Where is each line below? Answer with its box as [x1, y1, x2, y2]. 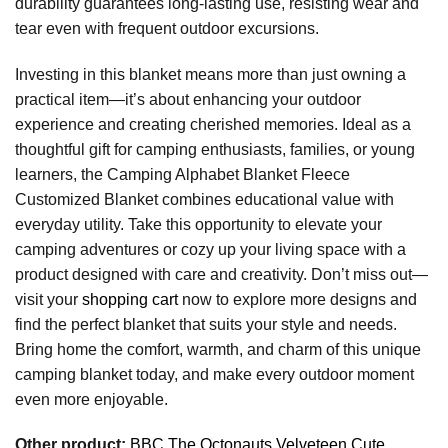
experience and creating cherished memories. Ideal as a [15, 115, 411, 133]
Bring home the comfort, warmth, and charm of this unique [15, 340, 421, 358]
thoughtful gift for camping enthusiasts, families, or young [15, 140, 415, 158]
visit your [15, 290, 82, 308]
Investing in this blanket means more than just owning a [15, 65, 406, 83]
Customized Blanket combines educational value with [15, 190, 394, 208]
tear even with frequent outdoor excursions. [15, 19, 319, 37]
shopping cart [82, 290, 178, 308]
